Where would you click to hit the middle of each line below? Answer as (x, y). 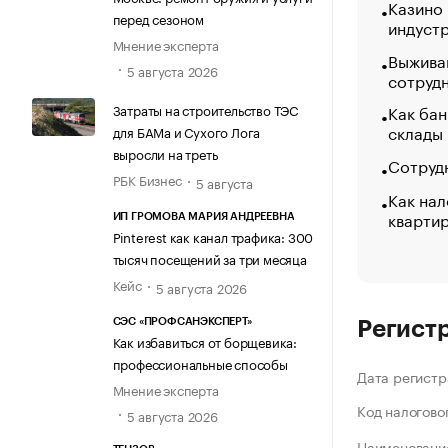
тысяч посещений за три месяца (209, 258)
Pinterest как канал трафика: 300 (213, 236)
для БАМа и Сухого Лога (186, 130)
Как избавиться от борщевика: (204, 341)
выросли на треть (165, 152)
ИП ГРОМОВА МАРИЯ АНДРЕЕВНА (203, 217)
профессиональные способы (200, 363)
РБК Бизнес (147, 178)
